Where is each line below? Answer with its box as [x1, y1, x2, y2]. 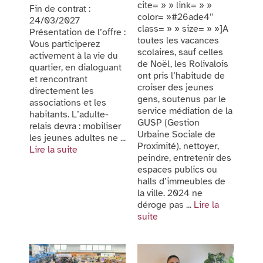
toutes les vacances [137, 35, 219, 47]
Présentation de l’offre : [29, 26, 126, 38]
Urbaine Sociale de [137, 129, 215, 141]
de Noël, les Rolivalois [137, 58, 228, 70]
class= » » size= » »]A [137, 23, 228, 35]
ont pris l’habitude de [137, 70, 225, 82]
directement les [29, 85, 94, 97]
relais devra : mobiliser [29, 120, 121, 132]
